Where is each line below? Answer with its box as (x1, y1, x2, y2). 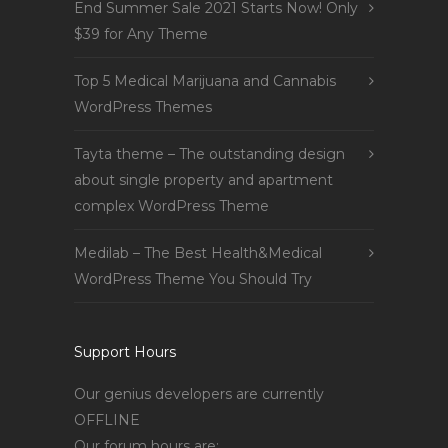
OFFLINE (74, 411, 140, 429)
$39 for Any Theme (74, 25, 208, 43)
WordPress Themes (74, 98, 212, 116)
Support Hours (74, 343, 176, 361)
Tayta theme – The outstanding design (74, 145, 345, 163)
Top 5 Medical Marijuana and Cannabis (74, 72, 336, 90)
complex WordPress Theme (74, 197, 269, 215)
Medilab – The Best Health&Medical (74, 244, 322, 262)
